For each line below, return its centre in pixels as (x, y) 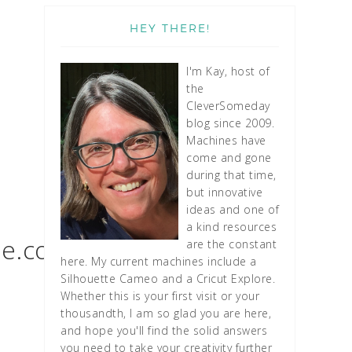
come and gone (229, 158)
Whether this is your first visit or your (160, 296)
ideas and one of (233, 209)
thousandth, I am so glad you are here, (166, 313)
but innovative (224, 192)
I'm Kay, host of (228, 71)
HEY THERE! (170, 28)
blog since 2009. (230, 123)
